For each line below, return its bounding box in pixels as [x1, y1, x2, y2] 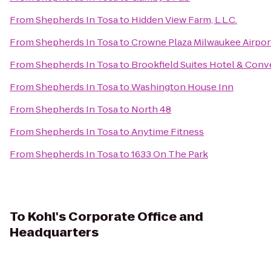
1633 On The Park [131, 148, 208, 160]
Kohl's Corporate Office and [28, 208, 203, 225]
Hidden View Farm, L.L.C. [131, 13, 237, 26]
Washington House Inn [131, 80, 233, 93]
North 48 [131, 103, 171, 116]
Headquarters [10, 224, 99, 241]
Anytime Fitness [131, 125, 204, 138]
